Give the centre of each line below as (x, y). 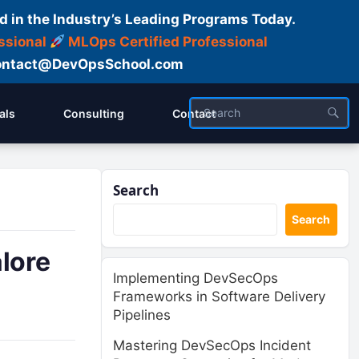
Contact (194, 113)
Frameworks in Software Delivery (219, 296)
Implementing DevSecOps (196, 278)
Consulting (94, 113)
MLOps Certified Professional (168, 42)
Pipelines (142, 315)
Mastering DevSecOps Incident (212, 345)
